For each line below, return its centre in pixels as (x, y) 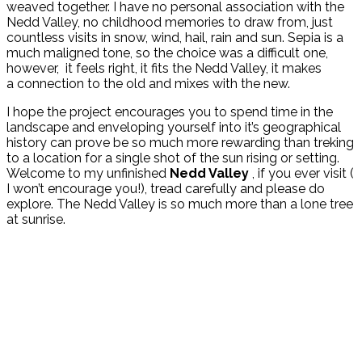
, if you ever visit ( (301, 173)
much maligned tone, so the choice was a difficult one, (167, 53)
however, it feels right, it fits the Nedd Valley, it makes (164, 68)
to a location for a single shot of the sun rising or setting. (173, 158)
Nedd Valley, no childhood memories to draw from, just (170, 22)
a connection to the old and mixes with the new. (148, 83)
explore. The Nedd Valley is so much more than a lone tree (180, 204)
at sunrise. (36, 219)
